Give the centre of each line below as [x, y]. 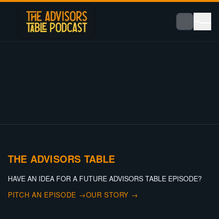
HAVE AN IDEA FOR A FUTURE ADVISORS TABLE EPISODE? [105, 178]
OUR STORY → [112, 195]
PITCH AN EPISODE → [47, 195]
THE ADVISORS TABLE [62, 159]
